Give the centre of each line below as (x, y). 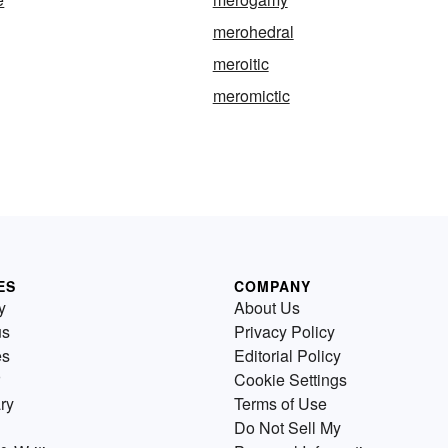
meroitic (240, 64)
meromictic (251, 96)
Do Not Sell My (287, 428)
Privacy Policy (284, 332)
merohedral (253, 32)
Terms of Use (280, 404)
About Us (267, 308)
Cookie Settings (290, 380)
